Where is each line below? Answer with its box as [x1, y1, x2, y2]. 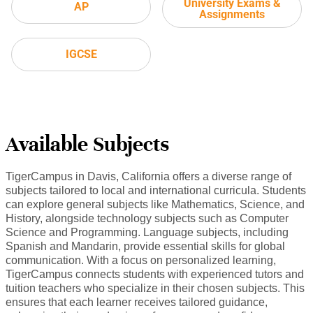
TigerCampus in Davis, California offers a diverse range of [6, 170, 291, 183]
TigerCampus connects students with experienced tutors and [6, 268, 304, 281]
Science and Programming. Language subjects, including [6, 226, 289, 239]
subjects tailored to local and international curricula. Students [6, 184, 306, 197]
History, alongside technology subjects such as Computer [6, 212, 289, 225]
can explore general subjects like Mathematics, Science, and [6, 198, 305, 211]
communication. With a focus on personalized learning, [6, 254, 276, 267]
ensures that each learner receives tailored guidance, [6, 296, 268, 309]
